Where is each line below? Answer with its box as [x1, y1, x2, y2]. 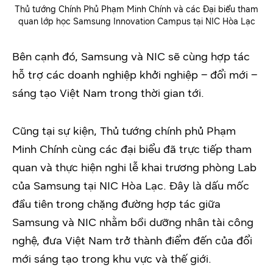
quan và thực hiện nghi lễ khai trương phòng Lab [12, 161, 257, 175]
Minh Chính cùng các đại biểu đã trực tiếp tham [12, 143, 252, 157]
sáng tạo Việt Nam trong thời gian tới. [12, 87, 204, 101]
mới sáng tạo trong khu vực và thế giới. [12, 252, 211, 266]
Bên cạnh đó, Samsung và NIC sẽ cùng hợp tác [12, 50, 250, 64]
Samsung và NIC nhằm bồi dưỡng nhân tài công [12, 216, 253, 230]
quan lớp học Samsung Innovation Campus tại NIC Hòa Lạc [18, 16, 255, 27]
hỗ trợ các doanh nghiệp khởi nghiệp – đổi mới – [12, 68, 257, 82]
